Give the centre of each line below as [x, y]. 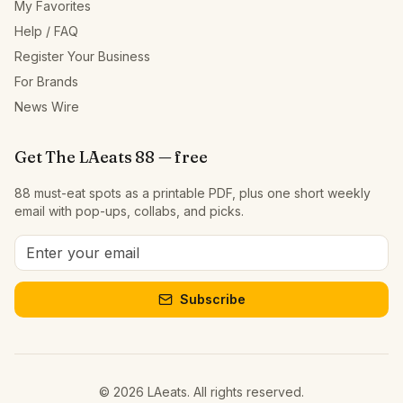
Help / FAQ [46, 31]
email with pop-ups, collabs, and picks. [129, 211]
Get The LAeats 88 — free [111, 157]
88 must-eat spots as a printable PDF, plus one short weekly [193, 193]
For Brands [46, 81]
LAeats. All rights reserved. [224, 392]
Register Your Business [82, 56]
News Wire [47, 107]
